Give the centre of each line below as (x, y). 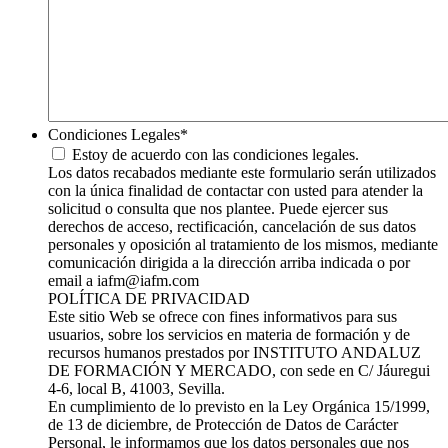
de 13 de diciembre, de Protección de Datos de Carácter (223, 425)
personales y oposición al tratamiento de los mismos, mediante (243, 245)
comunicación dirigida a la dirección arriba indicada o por (229, 263)
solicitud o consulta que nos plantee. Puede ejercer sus (218, 209)
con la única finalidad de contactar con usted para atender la (235, 191)
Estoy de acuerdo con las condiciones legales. (215, 155)
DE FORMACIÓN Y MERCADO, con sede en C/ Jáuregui (239, 371)
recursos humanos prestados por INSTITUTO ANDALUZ (234, 353)
